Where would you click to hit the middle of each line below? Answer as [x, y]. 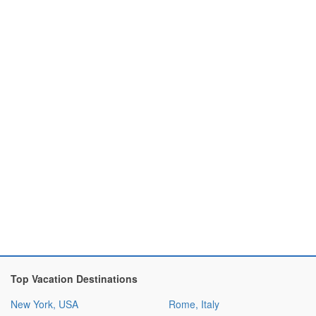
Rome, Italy [194, 304]
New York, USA [44, 304]
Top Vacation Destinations [74, 279]
